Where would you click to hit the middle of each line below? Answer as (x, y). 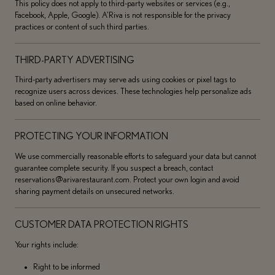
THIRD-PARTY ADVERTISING (74, 60)
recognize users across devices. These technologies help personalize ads (133, 92)
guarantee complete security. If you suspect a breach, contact (114, 168)
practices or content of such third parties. (82, 27)
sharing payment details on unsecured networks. (94, 192)
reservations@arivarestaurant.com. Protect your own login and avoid (127, 180)
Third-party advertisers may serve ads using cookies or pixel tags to (125, 80)
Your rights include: (46, 245)
